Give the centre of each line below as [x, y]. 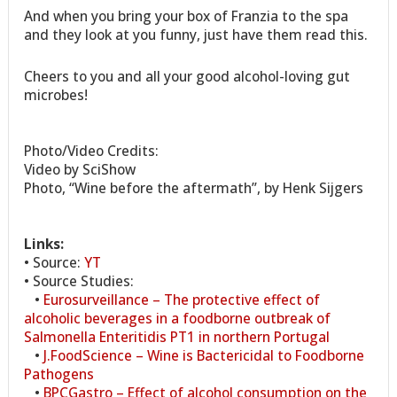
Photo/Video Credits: [92, 150]
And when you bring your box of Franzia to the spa [187, 16]
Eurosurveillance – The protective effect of [182, 299]
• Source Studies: [79, 280]
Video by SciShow [80, 169]
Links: [44, 243]
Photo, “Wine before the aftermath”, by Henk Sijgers [194, 187]
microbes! [56, 94]
